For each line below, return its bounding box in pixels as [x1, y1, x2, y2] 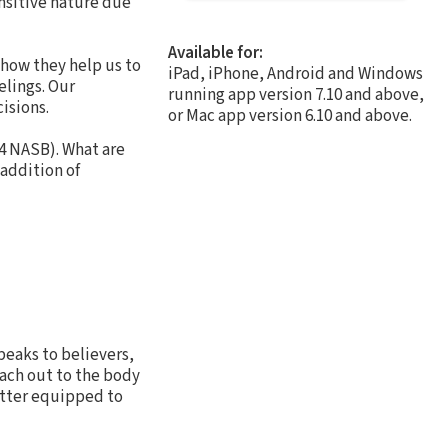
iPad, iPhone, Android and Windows [168, 61, 423, 86]
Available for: [168, 40, 263, 65]
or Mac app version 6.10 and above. [168, 103, 412, 128]
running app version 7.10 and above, [168, 82, 424, 107]
